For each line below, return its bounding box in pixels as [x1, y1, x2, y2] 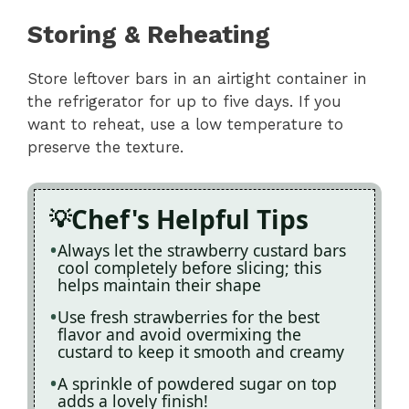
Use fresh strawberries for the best [58, 305, 320, 328]
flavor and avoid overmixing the [58, 322, 301, 345]
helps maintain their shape [58, 273, 261, 296]
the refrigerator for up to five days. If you [27, 92, 341, 111]
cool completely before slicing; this [58, 256, 321, 278]
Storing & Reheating [27, 20, 270, 50]
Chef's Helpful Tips [71, 201, 309, 236]
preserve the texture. [27, 138, 184, 157]
